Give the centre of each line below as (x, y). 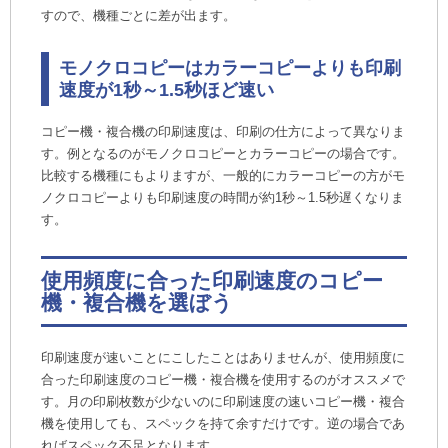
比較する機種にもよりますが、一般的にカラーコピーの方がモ (223, 175)
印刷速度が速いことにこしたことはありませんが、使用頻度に (223, 357)
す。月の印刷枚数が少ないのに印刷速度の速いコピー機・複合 (223, 401)
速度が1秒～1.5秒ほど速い (166, 90)
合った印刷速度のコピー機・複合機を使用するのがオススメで (223, 379)
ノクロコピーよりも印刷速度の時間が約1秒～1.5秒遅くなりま (222, 197)
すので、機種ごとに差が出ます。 (138, 15)
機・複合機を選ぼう (137, 302)
